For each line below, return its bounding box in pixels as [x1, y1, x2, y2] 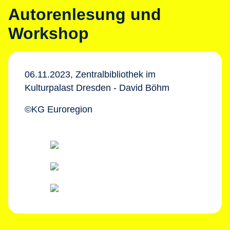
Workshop [8, 24, 89, 43]
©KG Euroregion [25, 104, 92, 114]
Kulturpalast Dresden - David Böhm [25, 83, 169, 93]
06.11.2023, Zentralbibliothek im [25, 69, 156, 80]
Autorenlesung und [8, 5, 161, 24]
